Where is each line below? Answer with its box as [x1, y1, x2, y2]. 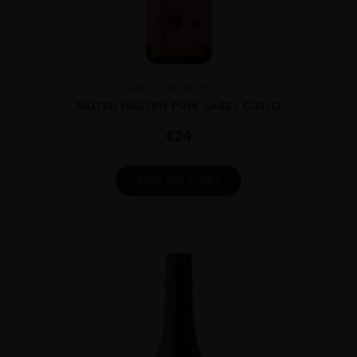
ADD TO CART [135, 174, 222, 189]
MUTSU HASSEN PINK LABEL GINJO [76, 99, 281, 114]
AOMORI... [167, 81, 218, 94]
